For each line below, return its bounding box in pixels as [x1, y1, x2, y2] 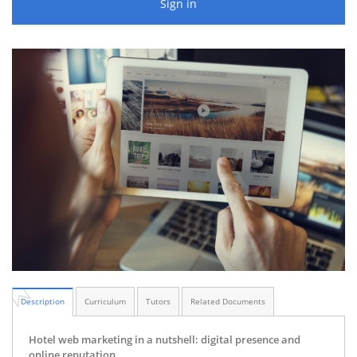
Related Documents [190, 295, 265, 307]
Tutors [146, 295, 171, 307]
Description [21, 295, 65, 307]
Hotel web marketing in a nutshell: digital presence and [29, 331, 300, 347]
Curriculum [84, 295, 126, 307]
